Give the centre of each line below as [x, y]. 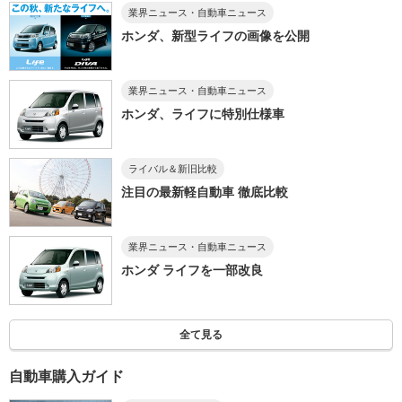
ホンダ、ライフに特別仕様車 [202, 114]
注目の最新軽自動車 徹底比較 [204, 192]
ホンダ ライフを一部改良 [192, 271]
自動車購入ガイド [66, 377]
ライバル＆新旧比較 [172, 169]
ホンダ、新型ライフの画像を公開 [215, 36]
